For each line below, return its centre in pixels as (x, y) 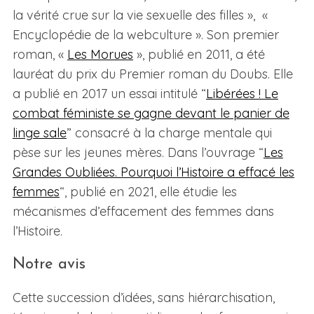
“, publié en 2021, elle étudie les (148, 192)
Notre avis (49, 265)
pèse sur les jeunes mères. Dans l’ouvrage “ (138, 153)
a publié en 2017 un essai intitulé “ (109, 94)
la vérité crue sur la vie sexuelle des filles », (137, 15)
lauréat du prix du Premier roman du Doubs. (143, 74)
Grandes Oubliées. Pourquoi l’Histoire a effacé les (153, 172)
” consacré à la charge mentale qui (169, 133)
